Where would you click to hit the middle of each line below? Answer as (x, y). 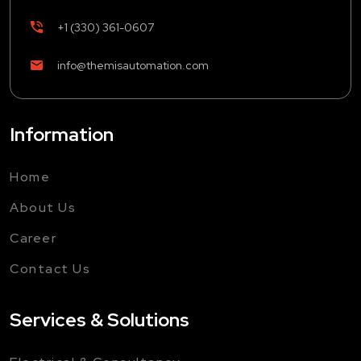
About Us (43, 207)
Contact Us (50, 268)
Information (62, 134)
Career (33, 238)
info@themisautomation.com (133, 65)
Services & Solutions (100, 319)
